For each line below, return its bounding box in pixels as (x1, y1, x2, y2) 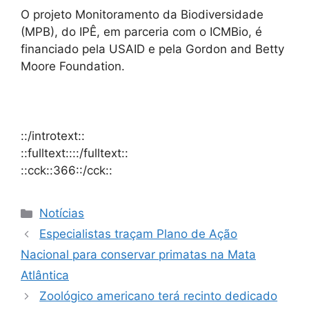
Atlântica (21, 268, 69, 283)
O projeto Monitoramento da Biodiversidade (21, 8, 263, 22)
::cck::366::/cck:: (21, 163, 112, 178)
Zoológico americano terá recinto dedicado (39, 289, 278, 303)
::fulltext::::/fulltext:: (21, 146, 128, 161)
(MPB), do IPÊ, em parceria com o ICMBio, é (21, 25, 262, 39)
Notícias (39, 206, 85, 221)
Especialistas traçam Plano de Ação (39, 227, 238, 241)
